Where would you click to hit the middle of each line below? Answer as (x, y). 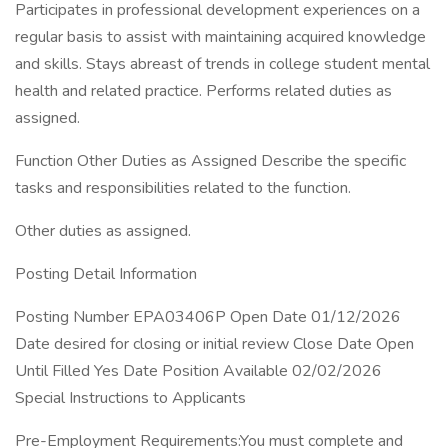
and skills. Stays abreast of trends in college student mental (222, 64)
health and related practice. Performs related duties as (203, 91)
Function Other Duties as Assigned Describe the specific (210, 161)
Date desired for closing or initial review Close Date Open (214, 344)
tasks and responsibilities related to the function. (183, 188)
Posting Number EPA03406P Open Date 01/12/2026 (208, 317)
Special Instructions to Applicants (130, 398)
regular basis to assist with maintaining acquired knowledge (220, 37)
